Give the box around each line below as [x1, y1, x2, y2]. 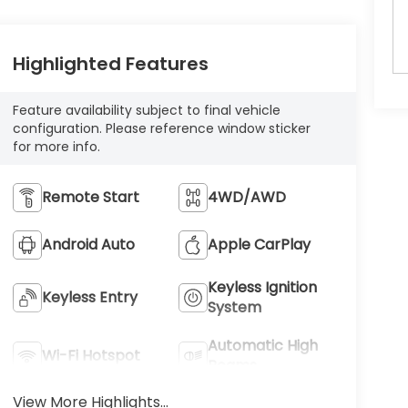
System [208, 296, 262, 318]
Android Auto [41, 233, 135, 255]
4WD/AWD [208, 186, 287, 208]
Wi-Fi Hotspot [41, 344, 140, 366]
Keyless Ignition [208, 276, 318, 298]
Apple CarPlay [208, 233, 311, 255]
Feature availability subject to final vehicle [12, 101, 280, 119]
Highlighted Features [12, 51, 209, 77]
